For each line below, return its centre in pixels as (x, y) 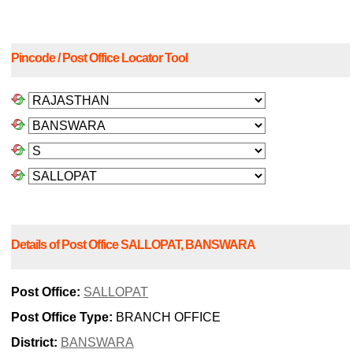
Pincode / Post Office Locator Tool (99, 58)
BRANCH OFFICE (167, 318)
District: (34, 343)
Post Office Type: (62, 318)
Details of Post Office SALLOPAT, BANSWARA (133, 244)
